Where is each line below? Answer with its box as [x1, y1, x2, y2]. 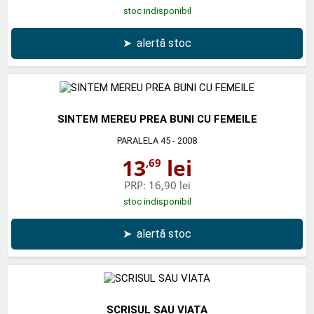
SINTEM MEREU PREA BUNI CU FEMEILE [57, 112, 257, 125]
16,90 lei [148, 177, 191, 192]
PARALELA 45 [117, 135, 170, 146]
